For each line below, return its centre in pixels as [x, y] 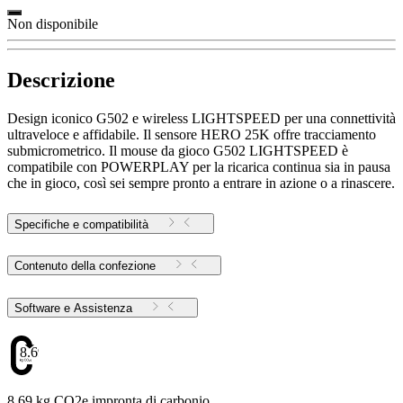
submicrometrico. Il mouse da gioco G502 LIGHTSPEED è [178, 150]
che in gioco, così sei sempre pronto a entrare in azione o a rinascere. [201, 183]
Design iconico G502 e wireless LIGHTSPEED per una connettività [201, 118]
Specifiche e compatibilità [81, 224]
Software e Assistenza [103, 309]
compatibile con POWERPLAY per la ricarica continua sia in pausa [199, 166]
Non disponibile [53, 23]
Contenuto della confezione [85, 266]
